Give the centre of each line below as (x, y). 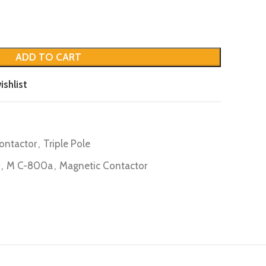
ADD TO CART (48, 57)
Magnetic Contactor (103, 166)
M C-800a (30, 166)
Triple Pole (67, 144)
